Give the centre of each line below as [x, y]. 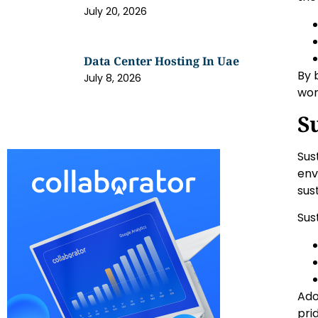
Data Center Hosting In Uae [162, 61]
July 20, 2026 [116, 11]
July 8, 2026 [113, 78]
